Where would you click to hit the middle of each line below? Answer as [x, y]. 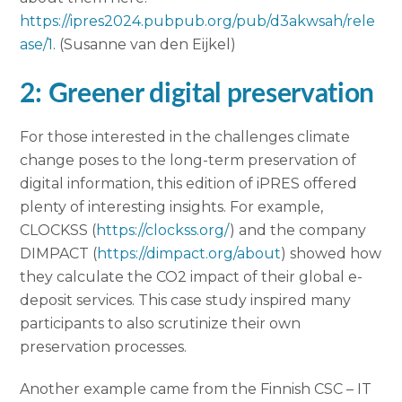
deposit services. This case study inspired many [186, 301]
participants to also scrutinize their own [161, 324]
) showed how [332, 254]
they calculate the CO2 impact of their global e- [192, 277]
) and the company [298, 231]
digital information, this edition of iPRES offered [189, 184]
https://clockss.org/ [163, 231]
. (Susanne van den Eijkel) [145, 44]
